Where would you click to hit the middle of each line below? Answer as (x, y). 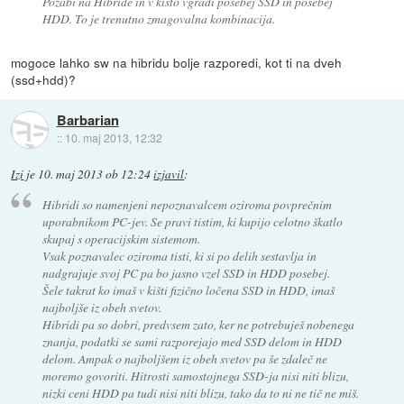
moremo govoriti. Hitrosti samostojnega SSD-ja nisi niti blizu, (195, 375)
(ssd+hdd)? (44, 80)
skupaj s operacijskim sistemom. (121, 238)
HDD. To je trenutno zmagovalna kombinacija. (158, 19)
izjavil (169, 174)
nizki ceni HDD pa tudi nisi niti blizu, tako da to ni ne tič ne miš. (200, 392)
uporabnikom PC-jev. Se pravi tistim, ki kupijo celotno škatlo (192, 221)
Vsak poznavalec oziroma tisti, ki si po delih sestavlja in (179, 255)
